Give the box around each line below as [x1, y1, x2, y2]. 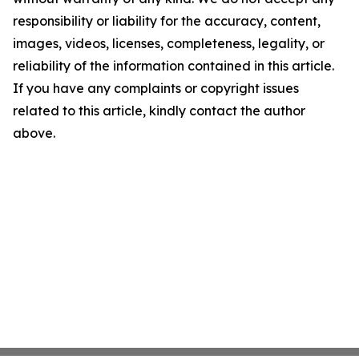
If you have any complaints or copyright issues [13, 80, 299, 96]
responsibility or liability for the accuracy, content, [13, 13, 321, 29]
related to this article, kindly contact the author [13, 103, 305, 119]
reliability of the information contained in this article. [13, 58, 334, 74]
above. [13, 125, 55, 141]
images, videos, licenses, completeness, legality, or [13, 35, 325, 51]
